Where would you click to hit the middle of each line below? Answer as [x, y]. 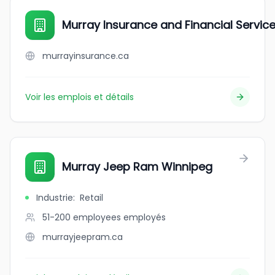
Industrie [55, 198]
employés [145, 217]
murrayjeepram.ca [83, 237]
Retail [91, 198]
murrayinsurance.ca [86, 56]
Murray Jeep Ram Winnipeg [137, 167]
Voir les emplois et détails [79, 97]
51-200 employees [82, 217]
